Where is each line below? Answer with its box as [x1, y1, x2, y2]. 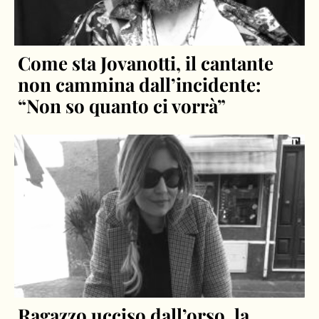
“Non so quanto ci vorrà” [18, 93, 226, 118]
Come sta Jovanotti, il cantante [18, 50, 274, 75]
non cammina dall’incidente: [18, 71, 262, 97]
